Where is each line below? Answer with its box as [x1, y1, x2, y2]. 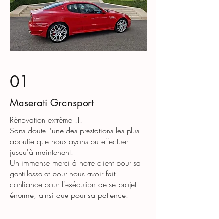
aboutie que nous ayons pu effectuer [10, 135, 128, 147]
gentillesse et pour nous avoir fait [10, 168, 115, 179]
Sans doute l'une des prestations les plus [10, 125, 139, 136]
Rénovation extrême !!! [10, 114, 82, 125]
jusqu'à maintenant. [10, 146, 73, 157]
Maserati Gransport [10, 96, 94, 109]
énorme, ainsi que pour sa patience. [10, 189, 128, 200]
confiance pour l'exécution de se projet [10, 178, 136, 190]
